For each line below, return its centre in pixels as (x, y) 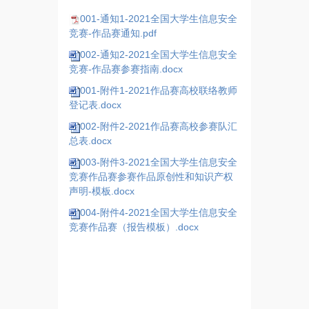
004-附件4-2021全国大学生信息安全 (158, 213)
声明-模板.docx (101, 191)
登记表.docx (95, 105)
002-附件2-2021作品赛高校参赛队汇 (158, 127)
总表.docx (90, 141)
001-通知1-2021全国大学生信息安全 (158, 19)
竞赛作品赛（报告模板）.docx (133, 227)
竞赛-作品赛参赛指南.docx (126, 69)
